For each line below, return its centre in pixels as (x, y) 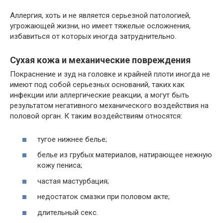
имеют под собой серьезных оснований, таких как (97, 85)
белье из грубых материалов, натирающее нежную (125, 155)
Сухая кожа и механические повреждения (100, 60)
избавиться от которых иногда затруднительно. (93, 36)
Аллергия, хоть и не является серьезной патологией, (100, 15)
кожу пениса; (60, 165)
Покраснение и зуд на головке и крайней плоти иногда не (110, 74)
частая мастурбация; (73, 181)
